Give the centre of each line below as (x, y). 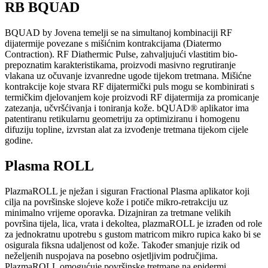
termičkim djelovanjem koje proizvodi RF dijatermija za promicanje (132, 98)
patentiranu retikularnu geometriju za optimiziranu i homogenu (122, 119)
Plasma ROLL (49, 165)
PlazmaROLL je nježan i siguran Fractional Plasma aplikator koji (127, 191)
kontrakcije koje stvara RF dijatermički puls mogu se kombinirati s (130, 87)
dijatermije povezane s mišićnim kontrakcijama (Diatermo (113, 44)
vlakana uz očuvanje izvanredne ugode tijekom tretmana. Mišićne (128, 76)
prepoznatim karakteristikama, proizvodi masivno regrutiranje (120, 65)
